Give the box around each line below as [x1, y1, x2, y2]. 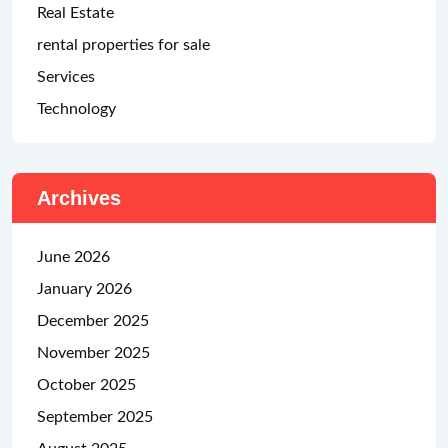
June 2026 [37, 249, 110, 265]
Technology [37, 101, 116, 117]
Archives [37, 187, 121, 209]
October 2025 [37, 377, 136, 393]
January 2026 [37, 281, 132, 297]
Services [37, 69, 95, 85]
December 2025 [37, 313, 149, 329]
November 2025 [37, 345, 150, 361]
